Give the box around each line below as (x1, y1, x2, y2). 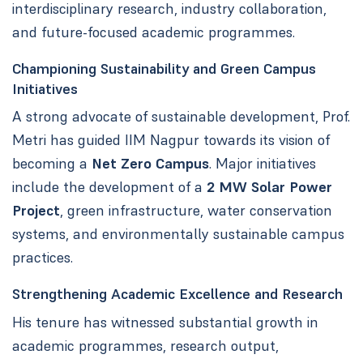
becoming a (11, 154, 92, 173)
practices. (11, 248, 73, 267)
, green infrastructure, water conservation (59, 201, 332, 220)
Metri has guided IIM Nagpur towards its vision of (11, 130, 330, 150)
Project (11, 201, 60, 220)
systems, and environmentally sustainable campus (11, 224, 344, 244)
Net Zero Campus (91, 154, 209, 173)
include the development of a (11, 177, 207, 197)
